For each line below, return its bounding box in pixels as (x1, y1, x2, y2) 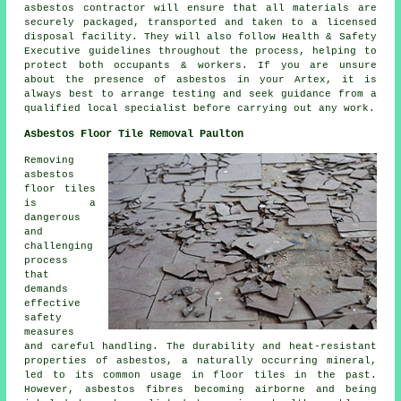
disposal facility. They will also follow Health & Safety (24, 31, 377, 43)
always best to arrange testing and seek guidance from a (24, 89, 377, 100)
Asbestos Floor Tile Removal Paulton (24, 128, 244, 141)
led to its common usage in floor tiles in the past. (24, 370, 377, 381)
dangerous (24, 212, 81, 224)
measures (24, 327, 75, 338)
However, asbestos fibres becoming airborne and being (24, 384, 377, 396)
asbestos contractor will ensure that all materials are (24, 3, 377, 14)
